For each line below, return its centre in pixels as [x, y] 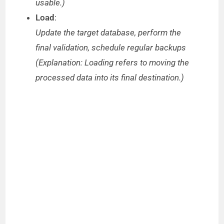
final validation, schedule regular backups [111, 47]
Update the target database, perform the [108, 32]
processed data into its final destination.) [110, 77]
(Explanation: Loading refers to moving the [112, 62]
